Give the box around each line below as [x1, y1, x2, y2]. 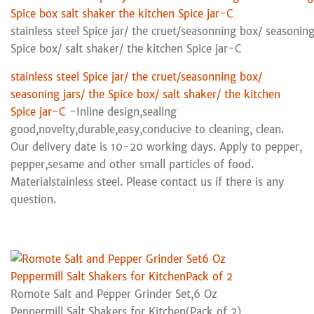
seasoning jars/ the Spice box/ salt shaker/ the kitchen [11, 87, 280, 101]
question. [11, 192, 56, 206]
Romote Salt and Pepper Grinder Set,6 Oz [11, 287, 217, 301]
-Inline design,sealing [66, 104, 177, 118]
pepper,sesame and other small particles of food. [11, 157, 254, 171]
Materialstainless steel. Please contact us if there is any [11, 175, 284, 189]
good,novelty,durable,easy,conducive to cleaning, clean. [11, 122, 284, 136]
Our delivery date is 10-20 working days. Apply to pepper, [11, 139, 302, 153]
